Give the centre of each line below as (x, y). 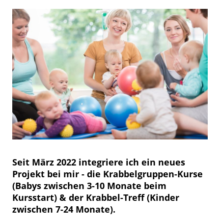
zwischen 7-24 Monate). (65, 209)
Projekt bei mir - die (58, 174)
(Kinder (162, 197)
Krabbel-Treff (115, 197)
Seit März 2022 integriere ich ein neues (99, 162)
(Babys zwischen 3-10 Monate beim (89, 185)
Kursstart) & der (49, 197)
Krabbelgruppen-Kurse (153, 174)
